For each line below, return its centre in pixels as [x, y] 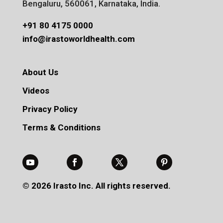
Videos [36, 90]
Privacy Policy [50, 109]
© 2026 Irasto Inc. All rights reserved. [96, 185]
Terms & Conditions [61, 127]
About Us [40, 72]
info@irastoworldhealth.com [78, 39]
